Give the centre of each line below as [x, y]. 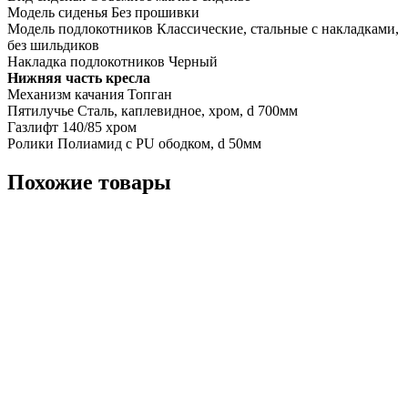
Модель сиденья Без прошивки [103, 12]
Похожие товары [89, 182]
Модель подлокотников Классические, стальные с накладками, [203, 28]
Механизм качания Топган [90, 94]
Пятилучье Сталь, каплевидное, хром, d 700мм [153, 110]
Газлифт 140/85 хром [72, 127]
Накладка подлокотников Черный [112, 61]
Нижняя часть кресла [79, 77]
